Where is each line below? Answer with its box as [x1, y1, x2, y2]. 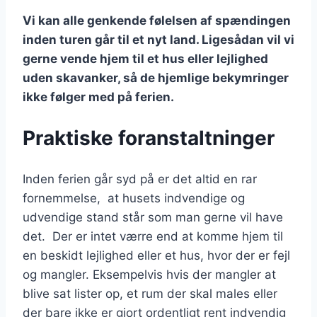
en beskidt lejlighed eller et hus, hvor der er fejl [23, 248, 290, 263]
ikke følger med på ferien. [23, 90, 174, 105]
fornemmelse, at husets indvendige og [23, 190, 245, 205]
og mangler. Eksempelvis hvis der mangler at [23, 267, 276, 282]
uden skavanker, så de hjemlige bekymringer [23, 71, 289, 86]
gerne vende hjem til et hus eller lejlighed [23, 52, 268, 67]
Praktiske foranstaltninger [23, 126, 275, 151]
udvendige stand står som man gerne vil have [23, 209, 283, 224]
